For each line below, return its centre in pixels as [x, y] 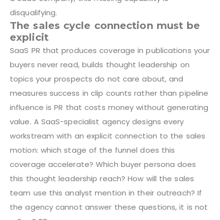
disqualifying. [34, 12]
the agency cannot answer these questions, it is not [109, 207]
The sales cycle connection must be [105, 25]
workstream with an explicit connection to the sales [108, 136]
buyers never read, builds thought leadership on [100, 64]
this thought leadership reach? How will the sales [102, 178]
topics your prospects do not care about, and [97, 79]
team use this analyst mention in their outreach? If [106, 192]
